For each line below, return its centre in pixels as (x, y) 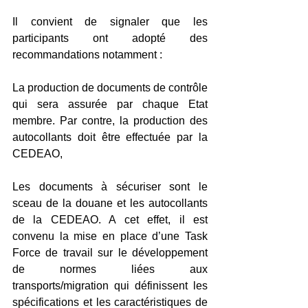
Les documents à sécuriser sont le (110, 187)
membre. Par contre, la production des (110, 121)
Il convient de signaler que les (110, 22)
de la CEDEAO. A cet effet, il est (110, 220)
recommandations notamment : (87, 55)
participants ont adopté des (110, 38)
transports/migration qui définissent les (110, 286)
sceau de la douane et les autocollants (110, 203)
